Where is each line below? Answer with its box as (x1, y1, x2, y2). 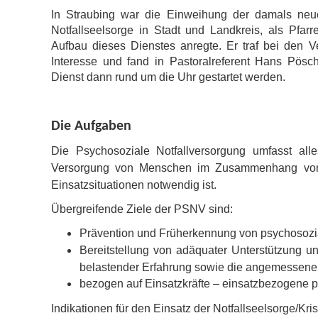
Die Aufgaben (51, 119, 131, 133)
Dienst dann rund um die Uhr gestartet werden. (51, 71, 285, 83)
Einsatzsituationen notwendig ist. (51, 179, 216, 191)
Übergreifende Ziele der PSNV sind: (51, 203, 233, 215)
